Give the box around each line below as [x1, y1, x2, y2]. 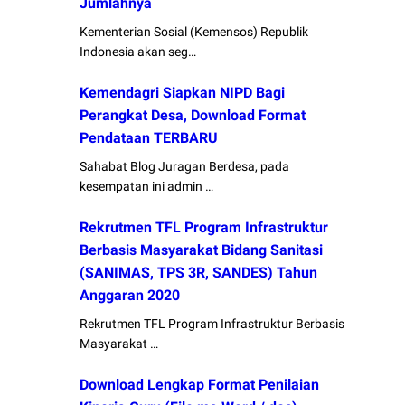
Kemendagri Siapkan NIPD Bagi [80, 84, 286, 102]
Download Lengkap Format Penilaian [80, 376, 320, 394]
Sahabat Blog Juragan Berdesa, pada [80, 159, 290, 174]
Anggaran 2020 [80, 287, 181, 305]
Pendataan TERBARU [80, 129, 219, 147]
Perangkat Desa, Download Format [80, 107, 306, 125]
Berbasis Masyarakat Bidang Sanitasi [80, 241, 324, 259]
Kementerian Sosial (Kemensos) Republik [80, 24, 309, 40]
